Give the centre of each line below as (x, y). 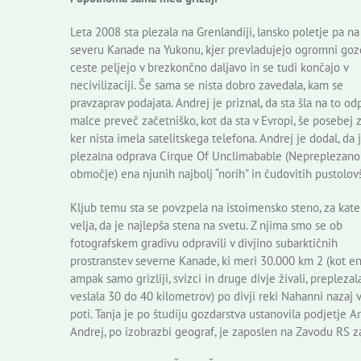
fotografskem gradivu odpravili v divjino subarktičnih (204, 243)
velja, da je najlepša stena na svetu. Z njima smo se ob (206, 225)
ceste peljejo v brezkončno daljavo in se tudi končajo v (209, 67)
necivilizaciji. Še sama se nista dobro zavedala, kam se (207, 85)
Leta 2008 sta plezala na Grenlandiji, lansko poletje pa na (215, 31)
